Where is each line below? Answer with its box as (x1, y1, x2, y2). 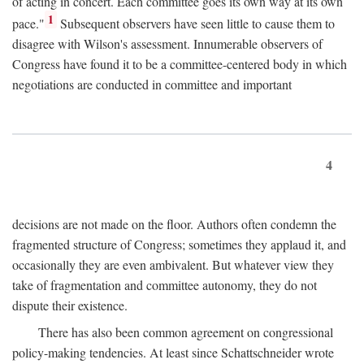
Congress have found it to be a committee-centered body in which (12, 55, 347, 73)
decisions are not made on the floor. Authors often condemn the (12, 215, 336, 233)
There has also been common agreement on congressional (38, 323, 333, 341)
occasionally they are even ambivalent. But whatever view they (12, 256, 334, 274)
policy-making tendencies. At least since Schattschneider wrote (12, 344, 334, 362)
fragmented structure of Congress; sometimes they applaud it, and (12, 236, 346, 253)
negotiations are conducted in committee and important (12, 76, 292, 93)
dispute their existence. (12, 297, 128, 314)
